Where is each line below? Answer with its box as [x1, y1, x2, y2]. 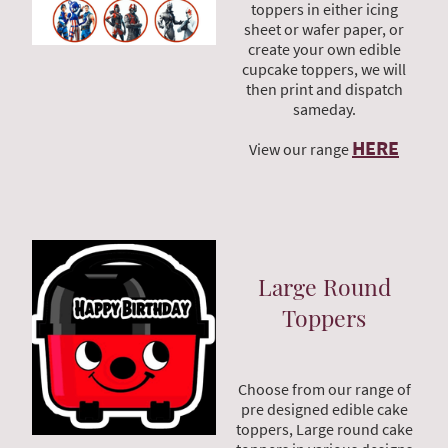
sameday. [292, 98, 356, 119]
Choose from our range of [237, 379, 411, 400]
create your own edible [247, 38, 401, 59]
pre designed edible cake [240, 399, 408, 420]
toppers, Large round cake [235, 419, 413, 440]
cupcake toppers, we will [242, 58, 406, 79]
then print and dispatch [245, 78, 403, 99]
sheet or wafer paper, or [244, 18, 404, 39]
